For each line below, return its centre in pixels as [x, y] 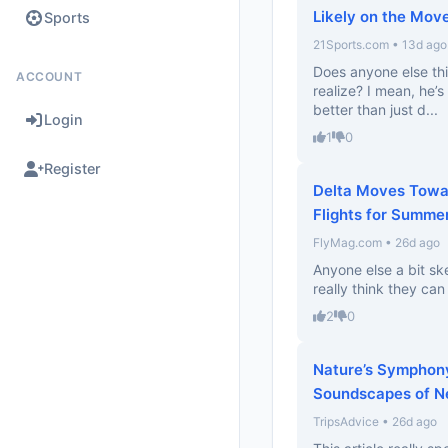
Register [72, 168]
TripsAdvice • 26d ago [375, 421]
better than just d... [375, 109]
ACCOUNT [49, 76]
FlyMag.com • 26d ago [376, 242]
